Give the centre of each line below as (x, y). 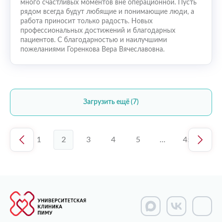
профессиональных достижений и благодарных (98, 31)
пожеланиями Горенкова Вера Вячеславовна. (92, 50)
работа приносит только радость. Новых (86, 21)
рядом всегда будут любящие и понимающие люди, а (107, 12)
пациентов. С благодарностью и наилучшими (94, 40)
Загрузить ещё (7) (111, 102)
